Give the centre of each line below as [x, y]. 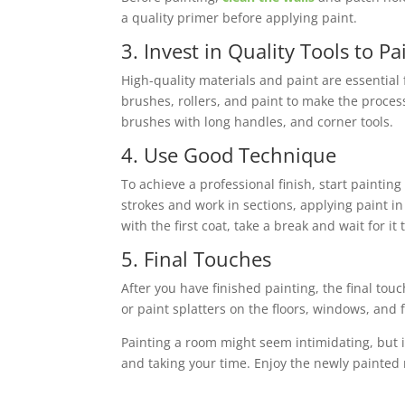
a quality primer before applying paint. [240, 17]
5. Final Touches [197, 258]
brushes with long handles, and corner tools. [258, 121]
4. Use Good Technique [229, 154]
